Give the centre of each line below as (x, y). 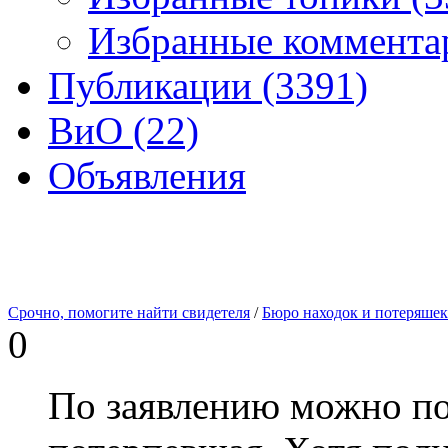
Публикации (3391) (208, 85)
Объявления (147, 175)
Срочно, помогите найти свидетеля (129, 312)
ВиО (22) (123, 130)
